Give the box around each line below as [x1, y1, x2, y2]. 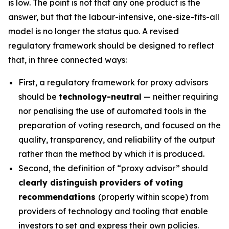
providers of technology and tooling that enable [18, 206, 208, 216]
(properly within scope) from [98, 192, 209, 202]
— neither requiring [142, 91, 218, 102]
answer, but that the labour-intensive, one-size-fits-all [8, 12, 219, 22]
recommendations [18, 192, 98, 202]
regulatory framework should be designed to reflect [8, 40, 214, 51]
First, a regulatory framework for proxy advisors [18, 77, 208, 87]
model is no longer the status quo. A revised [8, 26, 179, 36]
